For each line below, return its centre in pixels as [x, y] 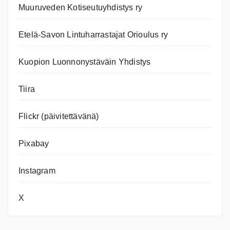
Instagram [37, 171]
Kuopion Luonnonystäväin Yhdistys [85, 62]
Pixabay [34, 144]
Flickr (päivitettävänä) [59, 117]
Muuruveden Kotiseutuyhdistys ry [81, 8]
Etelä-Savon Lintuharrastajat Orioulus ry [93, 35]
